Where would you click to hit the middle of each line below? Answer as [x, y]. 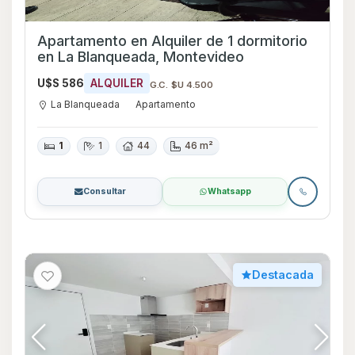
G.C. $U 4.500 [182, 84]
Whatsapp [229, 192]
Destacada [283, 275]
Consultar [104, 192]
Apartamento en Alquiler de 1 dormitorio [172, 40]
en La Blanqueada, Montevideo [141, 56]
